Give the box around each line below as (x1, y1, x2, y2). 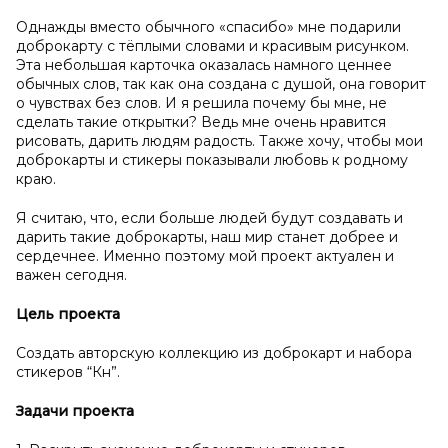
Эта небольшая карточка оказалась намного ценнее (16, 56, 392, 74)
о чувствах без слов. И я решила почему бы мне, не (16, 94, 387, 112)
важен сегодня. (16, 266, 127, 284)
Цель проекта (16, 305, 120, 323)
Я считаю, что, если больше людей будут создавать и (16, 209, 403, 227)
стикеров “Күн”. (16, 363, 120, 381)
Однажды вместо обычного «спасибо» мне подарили (16, 18, 401, 36)
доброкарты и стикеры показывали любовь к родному (16, 151, 408, 169)
